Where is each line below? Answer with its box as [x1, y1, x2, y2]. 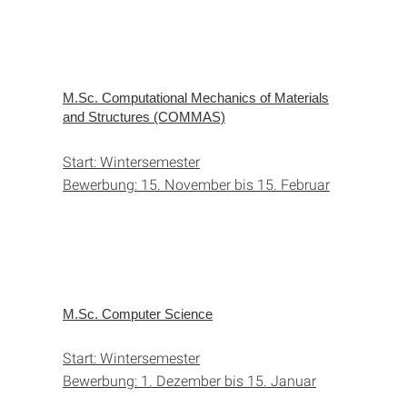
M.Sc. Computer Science [63, 305, 213, 322]
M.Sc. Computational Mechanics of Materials [63, 89, 329, 105]
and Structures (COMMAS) [63, 108, 225, 124]
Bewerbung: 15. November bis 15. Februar [63, 174, 330, 194]
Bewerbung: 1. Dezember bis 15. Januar [63, 370, 316, 390]
